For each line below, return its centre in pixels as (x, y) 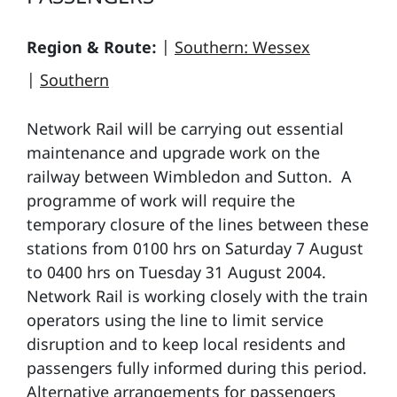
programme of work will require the (161, 200)
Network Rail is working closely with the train (197, 296)
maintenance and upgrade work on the (173, 152)
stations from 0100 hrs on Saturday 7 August (195, 248)
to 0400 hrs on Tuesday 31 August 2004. (176, 272)
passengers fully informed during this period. (197, 368)
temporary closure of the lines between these (198, 224)
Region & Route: (92, 47)
